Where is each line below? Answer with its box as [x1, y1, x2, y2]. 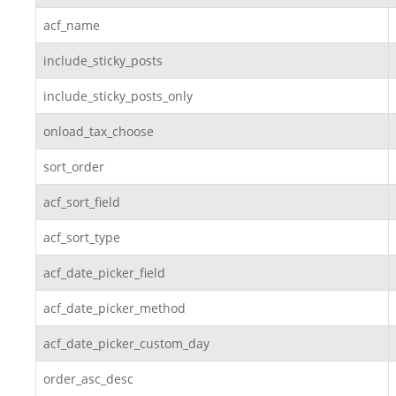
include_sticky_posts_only [43, 87, 193, 104]
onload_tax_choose [43, 122, 154, 140]
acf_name [43, 16, 100, 34]
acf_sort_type [43, 228, 120, 246]
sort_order [43, 157, 104, 175]
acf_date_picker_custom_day [43, 334, 209, 352]
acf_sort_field [43, 193, 120, 210]
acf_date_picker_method [43, 299, 186, 316]
